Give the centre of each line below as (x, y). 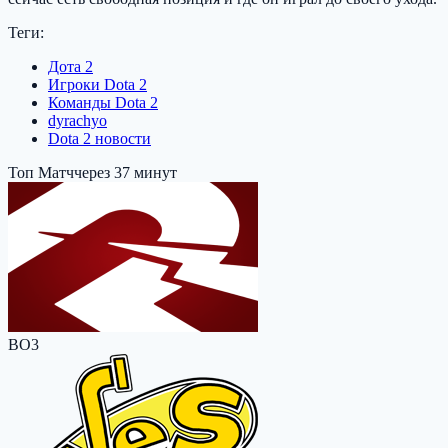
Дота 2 (70, 66)
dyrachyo (77, 120)
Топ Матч (41, 172)
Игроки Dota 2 (97, 84)
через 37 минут (125, 172)
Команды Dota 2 (103, 102)
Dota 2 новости (99, 138)
